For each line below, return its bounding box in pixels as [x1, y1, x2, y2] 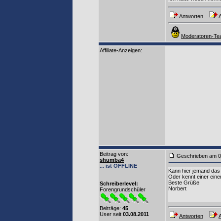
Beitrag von [100, 151, 127, 157]
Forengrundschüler [100, 186, 146, 192]
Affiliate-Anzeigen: [100, 47, 142, 53]
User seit [100, 211, 123, 217]
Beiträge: [100, 205, 122, 211]
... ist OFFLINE [100, 163, 137, 169]
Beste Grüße [168, 180, 199, 185]
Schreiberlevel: [100, 181, 138, 186]
